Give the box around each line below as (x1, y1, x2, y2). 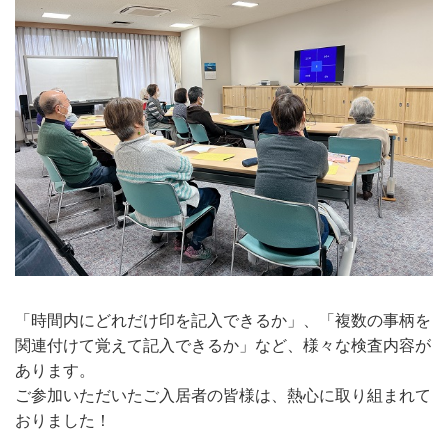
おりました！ (15, 411, 111, 431)
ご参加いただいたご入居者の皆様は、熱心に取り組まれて (15, 386, 431, 406)
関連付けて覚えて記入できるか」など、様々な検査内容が (15, 336, 431, 356)
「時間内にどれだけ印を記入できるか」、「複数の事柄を (15, 311, 431, 331)
